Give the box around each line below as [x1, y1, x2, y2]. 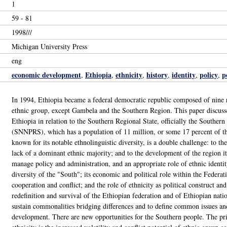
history [146, 69, 168, 80]
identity [172, 69, 196, 80]
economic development [12, 69, 81, 80]
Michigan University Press [12, 42, 87, 51]
